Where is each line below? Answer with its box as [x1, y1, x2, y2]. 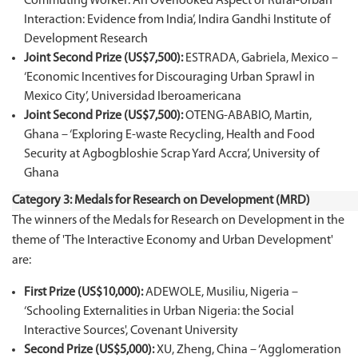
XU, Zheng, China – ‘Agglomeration [154, 344, 341, 356]
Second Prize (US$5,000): [24, 344, 154, 356]
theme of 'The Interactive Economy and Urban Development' [12, 234, 333, 247]
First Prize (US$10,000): [24, 286, 143, 299]
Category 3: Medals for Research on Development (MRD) [12, 194, 310, 207]
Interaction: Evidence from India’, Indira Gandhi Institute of [24, 14, 331, 26]
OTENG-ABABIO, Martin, [183, 109, 312, 122]
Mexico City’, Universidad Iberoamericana [24, 90, 241, 103]
